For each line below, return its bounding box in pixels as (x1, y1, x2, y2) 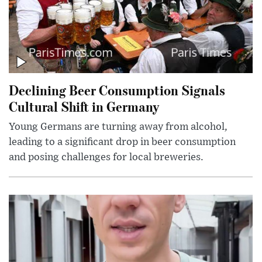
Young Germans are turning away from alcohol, (9, 122, 227, 133)
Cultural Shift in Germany (9, 97, 159, 116)
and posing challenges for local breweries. (9, 152, 204, 163)
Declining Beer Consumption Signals (9, 81, 225, 99)
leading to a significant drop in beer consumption (9, 137, 236, 148)
